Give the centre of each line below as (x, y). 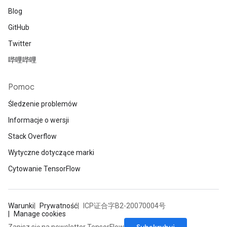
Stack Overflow (32, 137)
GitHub (19, 28)
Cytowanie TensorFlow (44, 169)
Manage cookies (40, 214)
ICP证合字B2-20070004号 (124, 206)
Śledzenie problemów (43, 104)
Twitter (20, 44)
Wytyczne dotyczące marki (51, 153)
